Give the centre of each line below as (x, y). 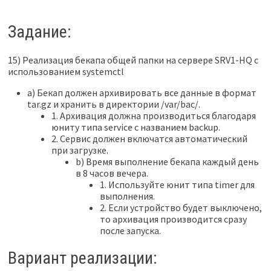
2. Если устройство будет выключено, (181, 207)
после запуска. (130, 230)
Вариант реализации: (82, 258)
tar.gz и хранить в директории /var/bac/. (113, 104)
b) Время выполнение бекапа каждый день (167, 161)
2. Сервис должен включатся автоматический (149, 138)
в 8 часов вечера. (112, 173)
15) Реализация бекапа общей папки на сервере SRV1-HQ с (133, 60)
